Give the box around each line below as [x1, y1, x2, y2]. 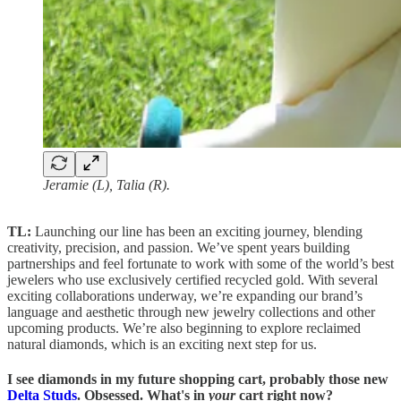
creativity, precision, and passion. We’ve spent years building [7, 239, 350, 255]
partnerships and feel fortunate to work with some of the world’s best [7, 255, 394, 271]
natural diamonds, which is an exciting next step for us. [7, 336, 317, 352]
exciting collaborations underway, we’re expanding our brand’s [7, 287, 363, 303]
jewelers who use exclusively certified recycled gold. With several [7, 271, 378, 287]
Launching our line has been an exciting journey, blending [31, 223, 363, 239]
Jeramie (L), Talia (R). [43, 176, 170, 192]
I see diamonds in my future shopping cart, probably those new [7, 371, 388, 388]
